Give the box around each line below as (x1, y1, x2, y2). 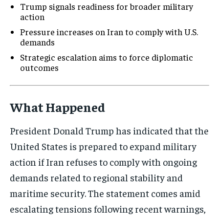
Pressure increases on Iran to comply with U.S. (20, 25, 198, 37)
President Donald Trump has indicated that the (10, 124, 209, 136)
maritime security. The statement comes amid (10, 186, 200, 199)
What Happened (10, 98, 105, 115)
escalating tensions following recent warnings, (10, 202, 206, 215)
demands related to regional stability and (10, 171, 183, 183)
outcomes (20, 61, 59, 73)
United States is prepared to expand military (10, 139, 197, 152)
